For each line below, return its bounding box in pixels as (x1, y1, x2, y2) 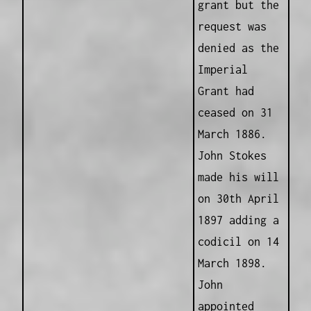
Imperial (197, 62, 248, 76)
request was (197, 19, 267, 33)
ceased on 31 (197, 106, 273, 119)
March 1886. (197, 127, 267, 140)
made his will (197, 170, 279, 183)
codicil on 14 (197, 235, 279, 248)
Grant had (197, 84, 254, 97)
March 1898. (197, 256, 267, 269)
